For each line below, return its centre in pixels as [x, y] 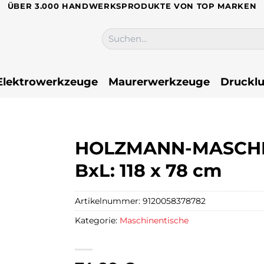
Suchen [116, 33]
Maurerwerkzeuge [159, 81]
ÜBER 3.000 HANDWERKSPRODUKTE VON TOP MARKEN [132, 6]
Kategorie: [97, 220]
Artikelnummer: [109, 201]
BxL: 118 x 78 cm [148, 171]
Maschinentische [154, 220]
